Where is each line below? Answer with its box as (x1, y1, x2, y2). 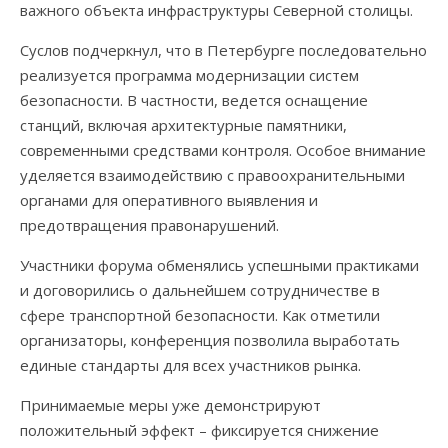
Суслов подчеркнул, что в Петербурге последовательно (20, 40, 427, 60)
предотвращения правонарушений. (20, 215, 279, 235)
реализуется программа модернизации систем (20, 65, 359, 85)
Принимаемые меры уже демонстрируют (20, 395, 321, 415)
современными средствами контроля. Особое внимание (20, 140, 426, 160)
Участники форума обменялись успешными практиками (20, 255, 419, 275)
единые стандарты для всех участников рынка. (20, 355, 361, 375)
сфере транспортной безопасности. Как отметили (20, 305, 380, 325)
